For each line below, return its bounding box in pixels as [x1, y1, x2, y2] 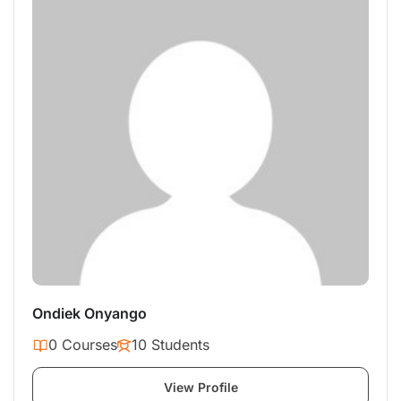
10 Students [132, 336, 209, 354]
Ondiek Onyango [32, 304, 147, 323]
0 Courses [48, 336, 117, 354]
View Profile [163, 380, 238, 396]
